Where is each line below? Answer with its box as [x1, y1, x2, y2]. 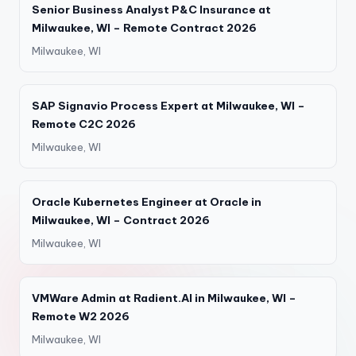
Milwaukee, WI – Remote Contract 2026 [32, 20, 257, 35]
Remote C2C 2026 [32, 116, 136, 131]
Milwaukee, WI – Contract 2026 [32, 212, 210, 227]
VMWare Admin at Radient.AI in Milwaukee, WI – [32, 290, 296, 305]
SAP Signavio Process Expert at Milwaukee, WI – [32, 98, 305, 113]
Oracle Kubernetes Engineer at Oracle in [32, 194, 261, 209]
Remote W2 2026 [32, 308, 130, 323]
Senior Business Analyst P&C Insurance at [32, 2, 271, 17]
